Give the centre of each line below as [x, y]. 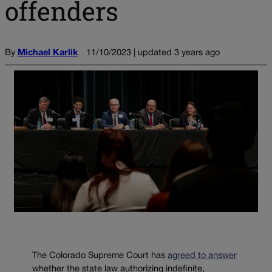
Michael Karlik [48, 53]
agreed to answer [202, 256]
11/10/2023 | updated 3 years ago [153, 53]
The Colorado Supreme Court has [100, 256]
